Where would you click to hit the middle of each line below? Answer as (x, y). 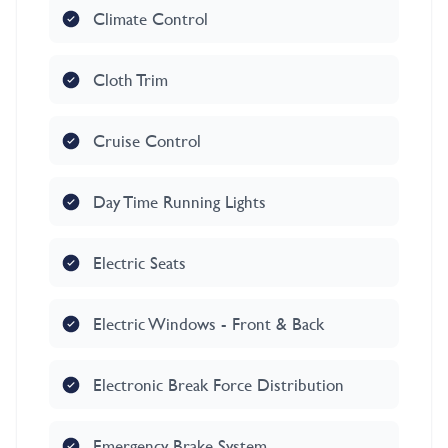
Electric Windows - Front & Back (208, 324)
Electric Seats (139, 263)
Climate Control (150, 19)
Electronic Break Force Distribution (218, 385)
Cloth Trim (130, 80)
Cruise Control (147, 141)
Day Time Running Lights (179, 202)
